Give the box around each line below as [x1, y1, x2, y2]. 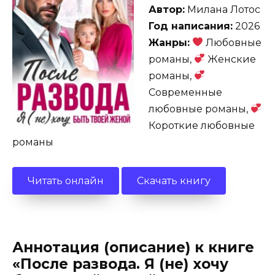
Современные [149, 86, 222, 98]
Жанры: [149, 36, 190, 48]
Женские [205, 53, 257, 65]
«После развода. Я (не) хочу [12, 255, 228, 273]
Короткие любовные [149, 119, 255, 131]
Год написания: [149, 20, 233, 32]
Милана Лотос [185, 3, 260, 15]
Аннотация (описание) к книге [12, 239, 254, 257]
